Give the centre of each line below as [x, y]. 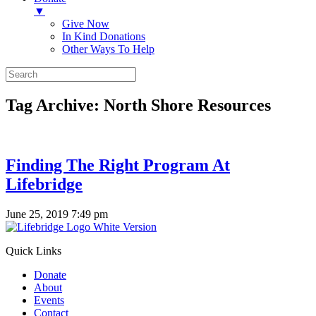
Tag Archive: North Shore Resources [138, 105]
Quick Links [34, 250]
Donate [50, 274]
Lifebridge [44, 184]
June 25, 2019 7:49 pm [57, 214]
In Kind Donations [104, 36]
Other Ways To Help [108, 49]
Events [49, 300]
